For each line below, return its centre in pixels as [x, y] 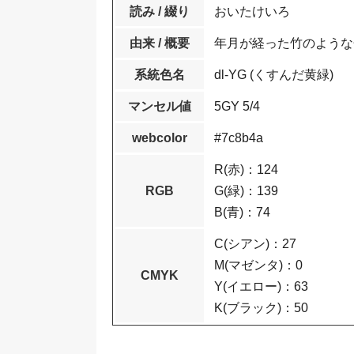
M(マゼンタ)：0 [265, 265]
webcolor [160, 138]
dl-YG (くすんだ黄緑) [274, 75]
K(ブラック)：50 [261, 308]
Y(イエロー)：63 [267, 286]
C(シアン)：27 [262, 244]
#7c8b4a [239, 138]
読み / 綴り [160, 11]
